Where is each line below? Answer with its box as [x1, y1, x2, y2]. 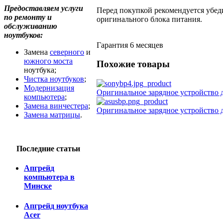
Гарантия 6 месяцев [97, 40, 163, 49]
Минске [24, 182, 52, 191]
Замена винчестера [24, 102, 88, 110]
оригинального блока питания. [97, 14, 202, 23]
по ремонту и [4, 13, 52, 21]
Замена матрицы [24, 111, 80, 119]
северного [50, 48, 84, 56]
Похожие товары [97, 59, 170, 70]
